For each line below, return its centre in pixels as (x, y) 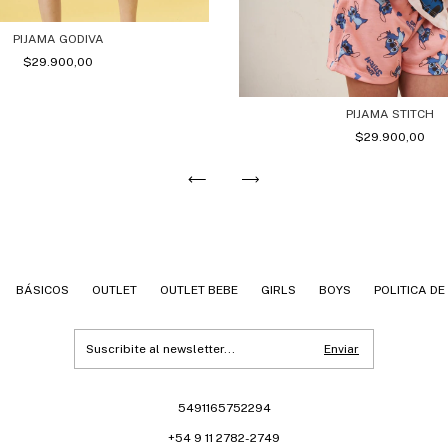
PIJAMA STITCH (389, 113)
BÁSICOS (42, 289)
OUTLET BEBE (198, 289)
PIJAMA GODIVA (58, 39)
